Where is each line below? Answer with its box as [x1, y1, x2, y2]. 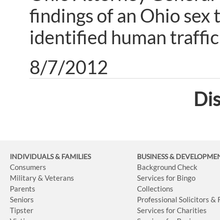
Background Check [137, 162, 198, 171]
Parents [10, 184, 35, 193]
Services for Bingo [137, 173, 196, 182]
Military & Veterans [10, 173, 74, 182]
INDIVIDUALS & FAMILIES [10, 152, 91, 161]
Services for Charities [137, 205, 207, 215]
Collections [137, 184, 174, 193]
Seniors [10, 194, 34, 204]
